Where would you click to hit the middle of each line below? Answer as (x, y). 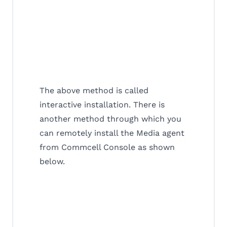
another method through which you (110, 119)
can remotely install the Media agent (112, 133)
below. (52, 162)
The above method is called (94, 91)
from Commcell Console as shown (107, 147)
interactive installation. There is (102, 105)
